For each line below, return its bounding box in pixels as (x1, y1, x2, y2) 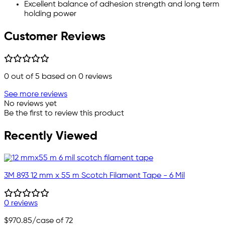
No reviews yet (4, 99, 57, 108)
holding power (24, 10, 76, 19)
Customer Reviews (4, 31, 105, 43)
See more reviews (4, 90, 67, 98)
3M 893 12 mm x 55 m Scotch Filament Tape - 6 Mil (4, 171, 185, 180)
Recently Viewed (4, 130, 97, 142)
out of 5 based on (9, 72, 78, 81)
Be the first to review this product (4, 109, 124, 118)
